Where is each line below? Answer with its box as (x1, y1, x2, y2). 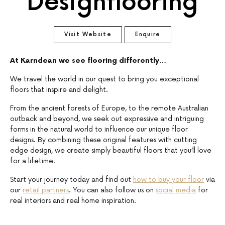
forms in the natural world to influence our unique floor (10, 125, 188, 134)
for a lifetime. (10, 156, 55, 165)
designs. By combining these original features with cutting (10, 135, 197, 144)
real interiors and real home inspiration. (10, 196, 136, 205)
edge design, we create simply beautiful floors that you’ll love (10, 146, 211, 155)
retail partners (23, 185, 69, 194)
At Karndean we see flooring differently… (10, 56, 166, 65)
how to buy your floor (133, 175, 204, 184)
